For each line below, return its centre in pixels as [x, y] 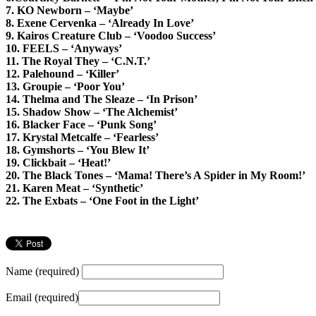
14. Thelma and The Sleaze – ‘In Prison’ [102, 99]
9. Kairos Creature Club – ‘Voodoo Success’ [111, 35]
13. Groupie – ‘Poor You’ [65, 86]
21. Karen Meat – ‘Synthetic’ [74, 188]
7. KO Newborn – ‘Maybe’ [69, 10]
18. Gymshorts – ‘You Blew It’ [78, 150]
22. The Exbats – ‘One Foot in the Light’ [102, 200]
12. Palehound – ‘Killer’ [62, 73]
